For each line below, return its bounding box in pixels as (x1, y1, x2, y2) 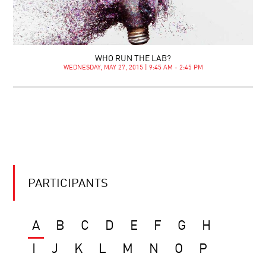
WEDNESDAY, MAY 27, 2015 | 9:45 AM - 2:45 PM (63, 64, 203, 71)
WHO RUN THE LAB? (95, 54, 171, 63)
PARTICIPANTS (28, 178, 109, 190)
